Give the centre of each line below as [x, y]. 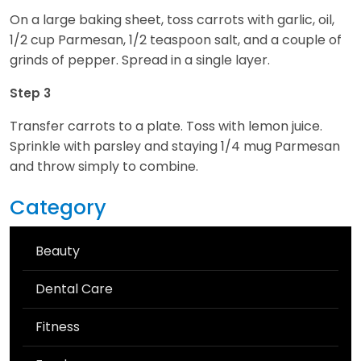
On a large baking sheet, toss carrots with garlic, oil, [172, 19]
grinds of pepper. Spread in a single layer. [140, 60]
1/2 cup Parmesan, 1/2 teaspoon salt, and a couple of [176, 39]
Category [58, 207]
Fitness [58, 326]
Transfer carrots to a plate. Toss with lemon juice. [166, 126]
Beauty [58, 251]
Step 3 [30, 93]
